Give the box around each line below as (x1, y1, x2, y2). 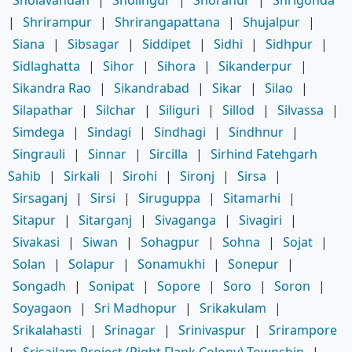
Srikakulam (200, 299, 266, 317)
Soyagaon (13, 299, 71, 317)
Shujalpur (243, 13, 300, 31)
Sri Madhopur (94, 299, 177, 317)
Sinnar (88, 145, 126, 163)
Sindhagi (154, 123, 206, 141)
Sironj (180, 167, 214, 185)
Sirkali (64, 167, 100, 185)
